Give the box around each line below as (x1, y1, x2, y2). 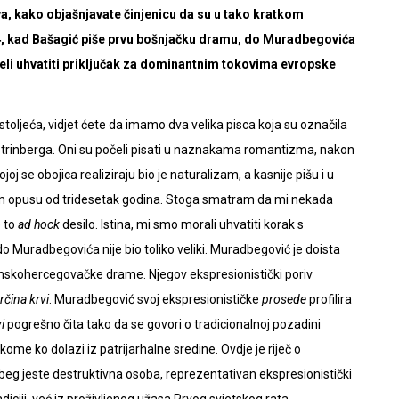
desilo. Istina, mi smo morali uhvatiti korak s (62, 216, 304, 232)
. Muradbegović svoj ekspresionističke (49, 291, 262, 306)
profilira (306, 291, 352, 306)
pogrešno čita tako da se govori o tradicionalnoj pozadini (7, 316, 321, 331)
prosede (262, 291, 306, 306)
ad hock (18, 216, 62, 232)
